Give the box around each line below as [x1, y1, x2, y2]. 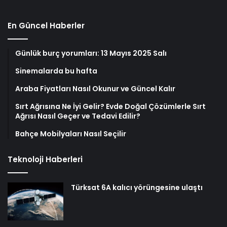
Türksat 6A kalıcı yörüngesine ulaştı [71, 182, 203, 193]
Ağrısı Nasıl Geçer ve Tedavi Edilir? [15, 111, 140, 122]
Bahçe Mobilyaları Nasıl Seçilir [15, 129, 126, 139]
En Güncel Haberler [8, 20, 85, 31]
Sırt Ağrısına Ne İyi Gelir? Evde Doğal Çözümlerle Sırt [15, 101, 206, 112]
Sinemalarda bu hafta [15, 66, 97, 77]
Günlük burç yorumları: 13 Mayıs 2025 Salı [15, 48, 167, 59]
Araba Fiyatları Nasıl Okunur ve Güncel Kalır [15, 84, 175, 94]
